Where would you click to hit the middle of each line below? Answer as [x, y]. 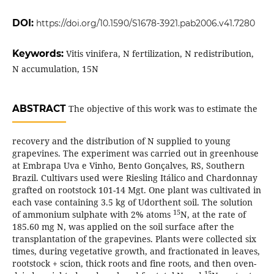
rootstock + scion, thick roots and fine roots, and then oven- [134, 264]
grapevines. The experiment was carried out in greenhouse [135, 154]
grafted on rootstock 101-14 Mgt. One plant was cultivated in [136, 190]
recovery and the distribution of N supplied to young [121, 141]
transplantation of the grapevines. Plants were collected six [134, 239]
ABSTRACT [39, 109]
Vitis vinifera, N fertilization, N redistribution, [160, 54]
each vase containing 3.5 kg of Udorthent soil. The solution [132, 202]
